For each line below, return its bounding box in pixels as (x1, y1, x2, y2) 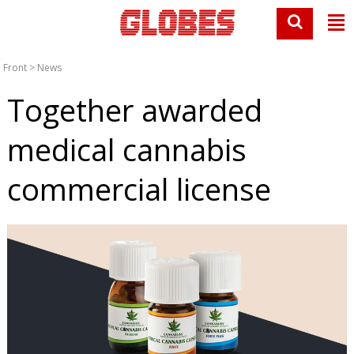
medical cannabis (6, 129, 247, 170)
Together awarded (6, 89, 262, 130)
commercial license (6, 168, 271, 209)
